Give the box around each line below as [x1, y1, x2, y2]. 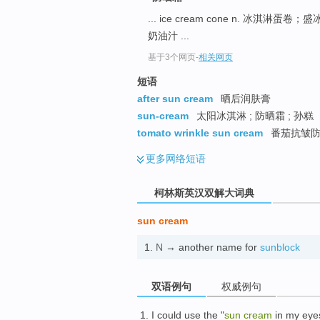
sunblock [260, 241, 300, 254]
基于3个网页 [148, 52, 196, 63]
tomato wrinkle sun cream [137, 127, 263, 139]
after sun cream [137, 93, 213, 105]
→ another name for [163, 241, 260, 254]
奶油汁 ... [148, 30, 189, 42]
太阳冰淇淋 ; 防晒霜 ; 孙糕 [194, 110, 314, 122]
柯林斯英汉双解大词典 [151, 186, 257, 199]
